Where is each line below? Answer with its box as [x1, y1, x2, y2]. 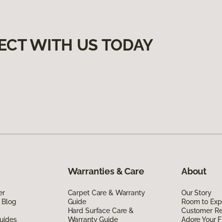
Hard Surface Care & [67, 206, 134, 215]
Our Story [181, 188, 212, 197]
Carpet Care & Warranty [67, 188, 145, 197]
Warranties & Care [67, 166, 144, 176]
